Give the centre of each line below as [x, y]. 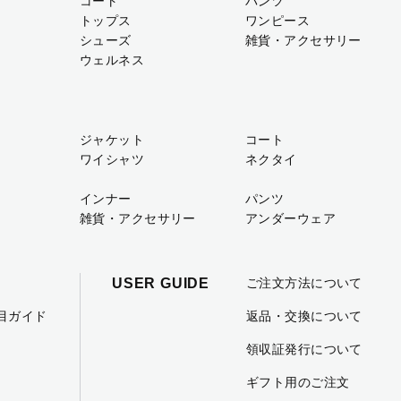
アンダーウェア [290, 218]
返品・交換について [304, 316]
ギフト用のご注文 [298, 382]
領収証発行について [304, 349]
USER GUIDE [161, 283]
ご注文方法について [304, 283]
